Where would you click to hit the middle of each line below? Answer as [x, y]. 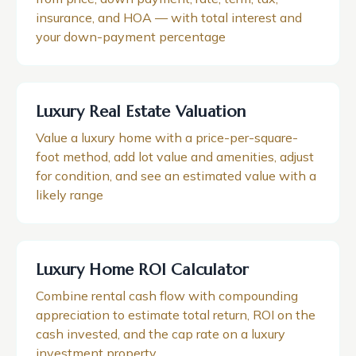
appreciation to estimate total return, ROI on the [176, 315]
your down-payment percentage [131, 37]
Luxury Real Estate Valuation [141, 112]
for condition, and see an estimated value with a [176, 176]
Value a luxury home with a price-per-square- [167, 137]
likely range [70, 195]
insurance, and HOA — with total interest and [169, 17]
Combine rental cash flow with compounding [167, 296]
